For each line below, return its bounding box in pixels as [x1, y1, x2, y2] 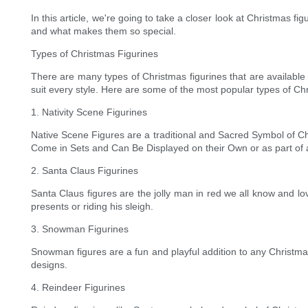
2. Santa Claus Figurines [31, 165, 138, 177]
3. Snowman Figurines [31, 223, 129, 235]
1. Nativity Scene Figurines [31, 107, 147, 118]
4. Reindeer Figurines [31, 282, 125, 294]
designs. [31, 259, 67, 271]
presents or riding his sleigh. [31, 201, 153, 212]
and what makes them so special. [31, 25, 176, 37]
